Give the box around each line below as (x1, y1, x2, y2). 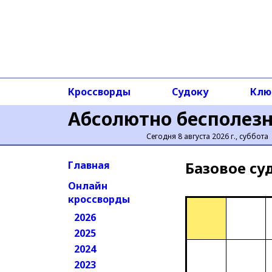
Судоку (171, 85, 209, 98)
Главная (68, 158, 110, 172)
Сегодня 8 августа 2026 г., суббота (146, 131, 268, 141)
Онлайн (68, 179, 107, 192)
